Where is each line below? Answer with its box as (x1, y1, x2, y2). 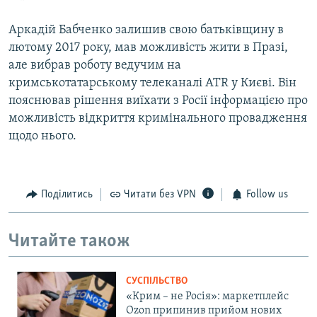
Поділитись (40, 189, 93, 201)
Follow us (246, 189, 288, 201)
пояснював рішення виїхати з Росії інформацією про (8, 94, 308, 108)
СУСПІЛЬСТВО (126, 276, 188, 287)
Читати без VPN (124, 189, 196, 201)
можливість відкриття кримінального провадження (8, 112, 307, 126)
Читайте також (8, 231, 130, 251)
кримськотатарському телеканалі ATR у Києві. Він (8, 76, 296, 91)
